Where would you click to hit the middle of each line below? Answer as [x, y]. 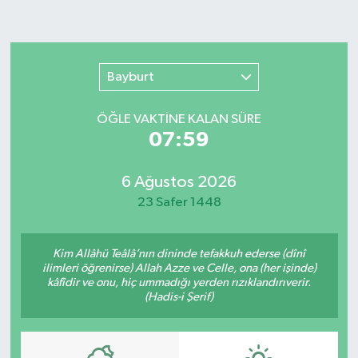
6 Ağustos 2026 [179, 183]
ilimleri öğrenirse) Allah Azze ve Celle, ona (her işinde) [179, 268]
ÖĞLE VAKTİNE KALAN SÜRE [179, 119]
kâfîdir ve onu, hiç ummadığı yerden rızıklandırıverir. [179, 282]
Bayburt [130, 77]
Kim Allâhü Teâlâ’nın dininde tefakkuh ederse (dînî [179, 253]
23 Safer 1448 [179, 203]
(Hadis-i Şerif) [179, 296]
